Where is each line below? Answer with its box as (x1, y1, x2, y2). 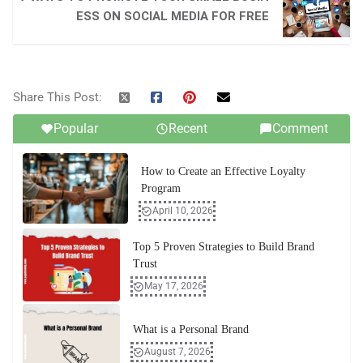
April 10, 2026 (152, 205, 213, 217)
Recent (168, 121, 207, 137)
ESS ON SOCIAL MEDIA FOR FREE (76, 9, 270, 24)
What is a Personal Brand (133, 323, 249, 336)
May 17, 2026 (144, 280, 203, 293)
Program (141, 182, 181, 195)
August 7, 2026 (144, 346, 211, 358)
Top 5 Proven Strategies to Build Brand (133, 241, 314, 254)
